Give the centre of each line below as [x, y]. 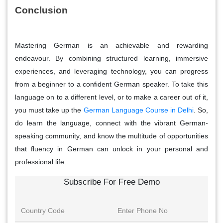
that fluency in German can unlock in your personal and [111, 149]
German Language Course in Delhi [138, 110]
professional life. [41, 162]
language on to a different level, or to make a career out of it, [111, 97]
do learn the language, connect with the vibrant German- [111, 123]
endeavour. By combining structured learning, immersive [111, 58]
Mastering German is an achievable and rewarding [111, 45]
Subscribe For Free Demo [111, 182]
